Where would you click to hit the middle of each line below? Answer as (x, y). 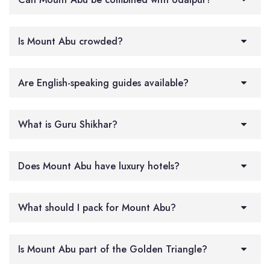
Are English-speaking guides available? (103, 83)
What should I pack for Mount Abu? (97, 207)
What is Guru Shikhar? (68, 124)
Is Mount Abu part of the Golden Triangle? (113, 249)
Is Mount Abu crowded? (71, 41)
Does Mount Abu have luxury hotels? (99, 166)
